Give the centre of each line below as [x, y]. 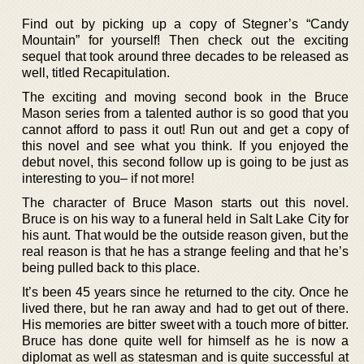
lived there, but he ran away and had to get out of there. [185, 308]
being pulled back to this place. [111, 267]
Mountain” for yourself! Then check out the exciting [185, 40]
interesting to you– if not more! [108, 178]
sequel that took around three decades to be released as [185, 56]
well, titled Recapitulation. [96, 72]
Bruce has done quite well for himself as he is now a [185, 340]
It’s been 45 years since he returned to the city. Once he [185, 292]
